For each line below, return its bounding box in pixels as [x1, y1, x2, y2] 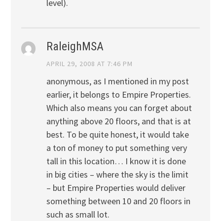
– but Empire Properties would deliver [46, 182, 185, 194]
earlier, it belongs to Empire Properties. [46, 89, 191, 101]
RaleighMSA [46, 39, 104, 54]
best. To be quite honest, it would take [46, 129, 189, 141]
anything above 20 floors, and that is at [46, 115, 191, 127]
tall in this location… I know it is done [46, 155, 186, 167]
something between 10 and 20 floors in [46, 195, 190, 207]
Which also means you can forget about [46, 102, 192, 114]
